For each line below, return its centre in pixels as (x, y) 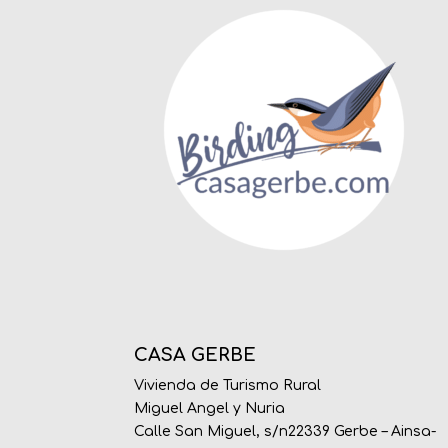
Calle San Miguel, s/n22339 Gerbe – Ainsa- (285, 431)
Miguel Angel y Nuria (210, 408)
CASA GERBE (195, 355)
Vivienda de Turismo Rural (228, 385)
